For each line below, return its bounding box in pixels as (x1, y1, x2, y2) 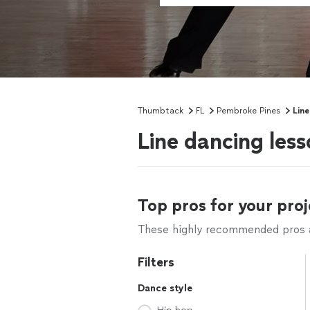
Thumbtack (138, 106, 183, 116)
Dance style (138, 282, 192, 294)
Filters (138, 255, 174, 270)
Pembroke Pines (217, 106, 280, 116)
